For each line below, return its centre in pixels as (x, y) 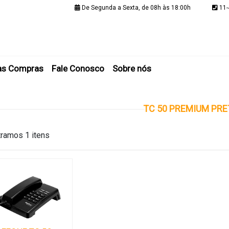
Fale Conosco (78, 68)
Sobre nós (132, 68)
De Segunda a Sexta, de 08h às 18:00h (135, 8)
